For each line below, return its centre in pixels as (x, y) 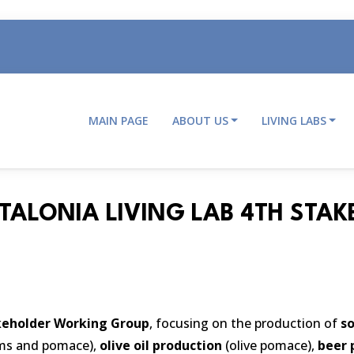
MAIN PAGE (118, 121)
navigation (111, 152)
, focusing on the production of (245, 323)
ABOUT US (200, 121)
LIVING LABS (294, 121)
